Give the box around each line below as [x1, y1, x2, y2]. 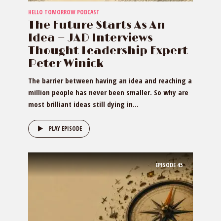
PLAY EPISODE [49, 124, 82, 133]
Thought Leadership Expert [28, 44, 188, 58]
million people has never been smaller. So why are [28, 87, 188, 97]
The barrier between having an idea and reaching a [28, 75, 192, 85]
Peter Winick [28, 57, 104, 71]
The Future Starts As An [28, 19, 165, 32]
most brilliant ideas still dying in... [28, 99, 139, 109]
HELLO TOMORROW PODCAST [28, 8, 100, 16]
